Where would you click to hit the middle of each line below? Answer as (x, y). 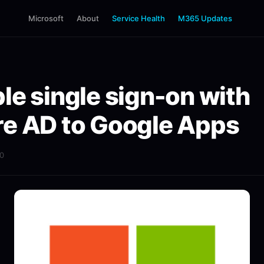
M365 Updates (205, 18)
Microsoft (46, 18)
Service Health (138, 18)
